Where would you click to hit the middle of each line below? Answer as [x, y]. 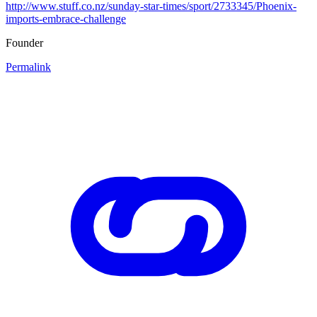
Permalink [28, 67]
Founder [24, 42]
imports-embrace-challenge [66, 18]
